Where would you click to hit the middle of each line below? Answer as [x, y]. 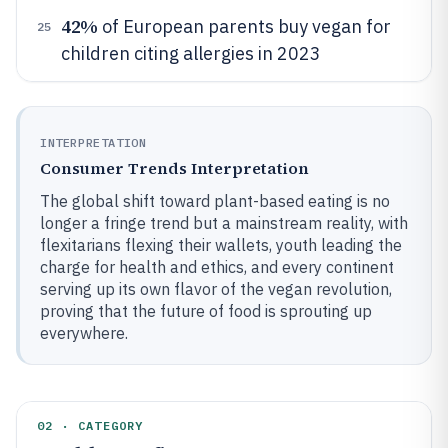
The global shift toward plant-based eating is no [215, 201]
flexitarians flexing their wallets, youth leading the [221, 245]
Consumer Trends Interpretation [174, 168]
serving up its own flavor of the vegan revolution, [216, 289]
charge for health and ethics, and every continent [217, 267]
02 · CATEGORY [90, 425]
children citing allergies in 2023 [191, 53]
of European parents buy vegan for [244, 26]
